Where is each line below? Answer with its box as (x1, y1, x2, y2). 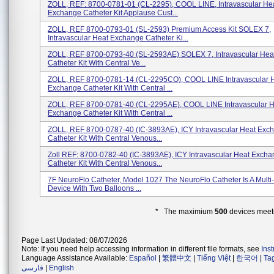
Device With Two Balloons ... (48, 184, 141, 193)
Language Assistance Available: (21, 254, 129, 262)
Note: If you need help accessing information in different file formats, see (21, 245, 261, 253)
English (49, 264, 74, 272)
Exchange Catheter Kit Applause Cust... (48, 9, 178, 17)
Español (129, 254, 157, 262)
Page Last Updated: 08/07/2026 (21, 236, 127, 245)
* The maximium (155, 207, 215, 216)
